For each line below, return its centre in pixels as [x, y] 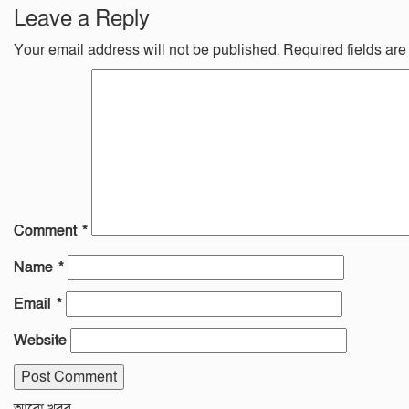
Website [40, 341]
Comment [48, 231]
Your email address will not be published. [147, 51]
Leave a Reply [82, 19]
